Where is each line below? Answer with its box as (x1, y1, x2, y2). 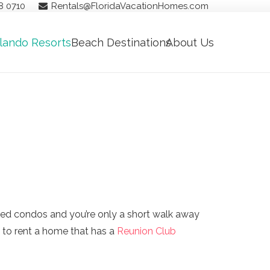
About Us (166, 36, 214, 49)
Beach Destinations (71, 36, 171, 49)
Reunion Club (117, 225, 176, 237)
